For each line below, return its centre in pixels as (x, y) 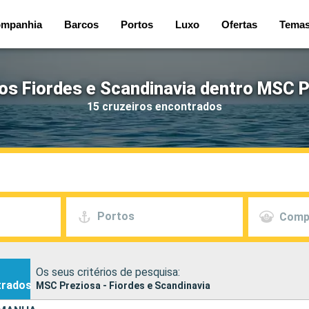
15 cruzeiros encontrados (154, 106)
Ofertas (239, 24)
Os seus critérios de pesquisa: (108, 272)
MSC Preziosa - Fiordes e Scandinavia (123, 285)
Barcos (81, 24)
